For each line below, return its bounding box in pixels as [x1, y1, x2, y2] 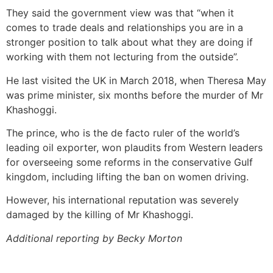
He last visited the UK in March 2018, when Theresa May [6, 74, 266, 87]
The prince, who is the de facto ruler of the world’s [6, 127, 239, 140]
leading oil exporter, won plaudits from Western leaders [6, 141, 263, 154]
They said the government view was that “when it [6, 7, 234, 19]
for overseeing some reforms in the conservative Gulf [6, 156, 253, 169]
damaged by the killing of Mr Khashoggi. [6, 208, 193, 221]
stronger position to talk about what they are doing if [6, 36, 253, 49]
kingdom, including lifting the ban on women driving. [6, 171, 249, 183]
